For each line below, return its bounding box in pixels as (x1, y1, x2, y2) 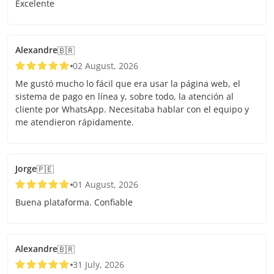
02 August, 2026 (73, 60, 138, 72)
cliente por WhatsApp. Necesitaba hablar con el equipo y (15, 103, 249, 115)
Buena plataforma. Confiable (15, 196, 133, 208)
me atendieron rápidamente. (15, 116, 134, 128)
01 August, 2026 (73, 179, 138, 190)
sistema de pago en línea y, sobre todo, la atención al (15, 91, 234, 102)
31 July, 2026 (73, 259, 124, 270)
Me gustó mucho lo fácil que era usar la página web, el (15, 78, 240, 89)
